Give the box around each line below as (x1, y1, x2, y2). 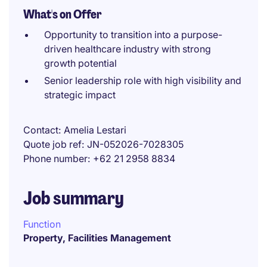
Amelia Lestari (64, 124, 126, 136)
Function (23, 218, 61, 230)
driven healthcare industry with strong (44, 43, 211, 55)
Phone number (23, 153, 88, 164)
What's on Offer (23, 7, 102, 22)
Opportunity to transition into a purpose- (44, 29, 222, 41)
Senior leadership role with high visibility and (44, 74, 241, 86)
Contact (23, 124, 58, 136)
